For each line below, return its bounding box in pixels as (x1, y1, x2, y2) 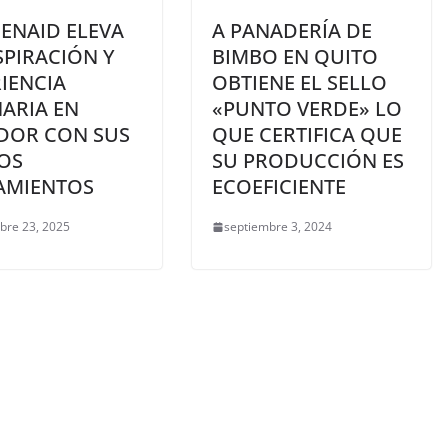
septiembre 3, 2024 (224, 218, 332, 236)
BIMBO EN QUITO (212, 43, 378, 71)
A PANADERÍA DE (212, 17, 372, 45)
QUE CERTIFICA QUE (212, 121, 402, 149)
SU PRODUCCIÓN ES (212, 147, 404, 175)
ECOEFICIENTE (212, 173, 346, 201)
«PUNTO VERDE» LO (212, 95, 402, 123)
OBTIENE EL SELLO (212, 69, 387, 97)
